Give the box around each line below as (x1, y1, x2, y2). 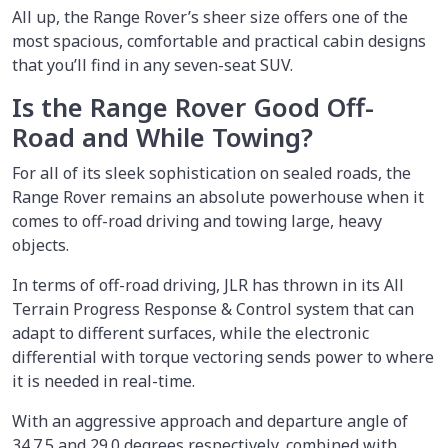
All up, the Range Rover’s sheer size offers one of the (12, 5, 408, 28)
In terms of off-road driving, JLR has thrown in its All (12, 273, 404, 296)
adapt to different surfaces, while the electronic (12, 321, 369, 344)
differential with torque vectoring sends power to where (12, 345, 434, 368)
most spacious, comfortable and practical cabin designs (12, 29, 426, 52)
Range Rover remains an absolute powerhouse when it (12, 185, 424, 208)
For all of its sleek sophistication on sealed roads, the (12, 161, 411, 184)
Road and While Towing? (12, 119, 320, 155)
